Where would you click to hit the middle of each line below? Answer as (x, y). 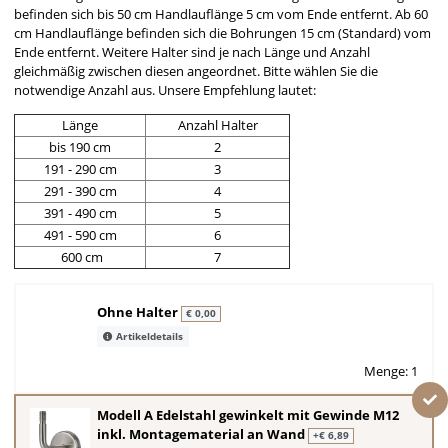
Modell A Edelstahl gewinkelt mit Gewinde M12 (248, 415)
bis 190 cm (80, 146)
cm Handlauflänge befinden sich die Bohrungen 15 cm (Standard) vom (222, 32)
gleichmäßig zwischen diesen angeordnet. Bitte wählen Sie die (196, 70)
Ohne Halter (139, 312)
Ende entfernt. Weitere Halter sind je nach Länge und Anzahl (192, 51)
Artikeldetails (147, 336)
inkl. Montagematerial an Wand (202, 434)
